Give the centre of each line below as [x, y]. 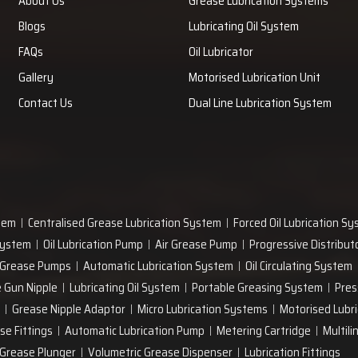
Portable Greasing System [257, 288]
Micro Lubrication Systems [203, 309]
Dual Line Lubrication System [260, 103]
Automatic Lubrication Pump [135, 331]
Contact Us [45, 103]
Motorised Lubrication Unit [254, 78]
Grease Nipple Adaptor [69, 309]
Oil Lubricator [221, 52]
